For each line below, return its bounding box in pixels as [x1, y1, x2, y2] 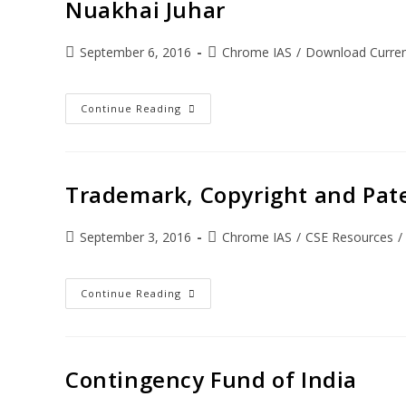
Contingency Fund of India [65, 364, 357, 394]
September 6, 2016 [80, 43, 191, 61]
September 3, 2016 [80, 228, 191, 246]
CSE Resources [305, 228, 393, 246]
